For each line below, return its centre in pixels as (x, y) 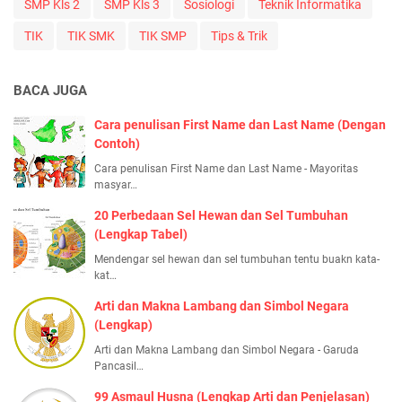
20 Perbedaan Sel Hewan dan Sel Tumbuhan (221, 215)
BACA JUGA (50, 90)
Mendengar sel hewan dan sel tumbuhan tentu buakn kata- (237, 259)
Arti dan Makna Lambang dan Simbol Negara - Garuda (227, 350)
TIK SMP (163, 35)
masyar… (116, 184)
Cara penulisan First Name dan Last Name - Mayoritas (226, 168)
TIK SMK (91, 35)
